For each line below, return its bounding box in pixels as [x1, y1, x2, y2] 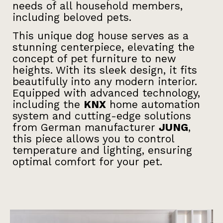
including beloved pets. [12, 11, 131, 23]
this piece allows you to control [12, 132, 174, 145]
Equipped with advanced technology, [12, 87, 200, 100]
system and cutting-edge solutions [12, 110, 191, 122]
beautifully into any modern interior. [12, 75, 197, 88]
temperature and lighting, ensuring [12, 144, 192, 157]
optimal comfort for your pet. [12, 155, 162, 168]
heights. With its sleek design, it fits [12, 64, 197, 77]
